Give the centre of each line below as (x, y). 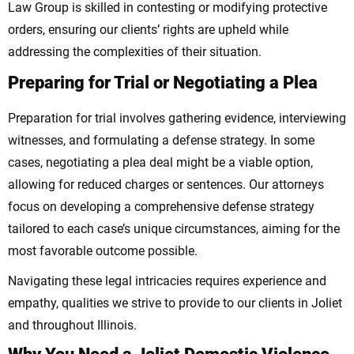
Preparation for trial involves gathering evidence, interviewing (177, 119)
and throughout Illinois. (72, 326)
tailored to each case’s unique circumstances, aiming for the (174, 229)
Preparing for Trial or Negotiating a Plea (163, 83)
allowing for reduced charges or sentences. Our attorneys (166, 185)
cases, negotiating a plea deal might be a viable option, (160, 163)
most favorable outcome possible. (103, 251)
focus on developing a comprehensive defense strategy (161, 207)
